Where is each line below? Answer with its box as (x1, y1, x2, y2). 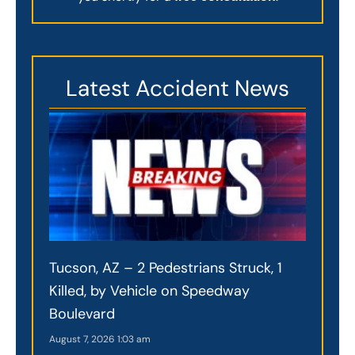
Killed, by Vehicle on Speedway (49, 281, 250, 300)
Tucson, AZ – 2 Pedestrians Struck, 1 (49, 258, 282, 277)
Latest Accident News (66, 73, 289, 103)
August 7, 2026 (49, 332, 117, 345)
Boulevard (49, 303, 115, 323)
